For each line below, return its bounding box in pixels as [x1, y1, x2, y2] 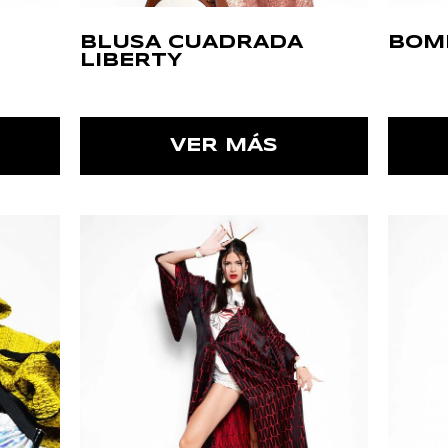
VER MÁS [169, 136, 278, 155]
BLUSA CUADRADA [79, 33, 303, 52]
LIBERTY [79, 51, 183, 70]
